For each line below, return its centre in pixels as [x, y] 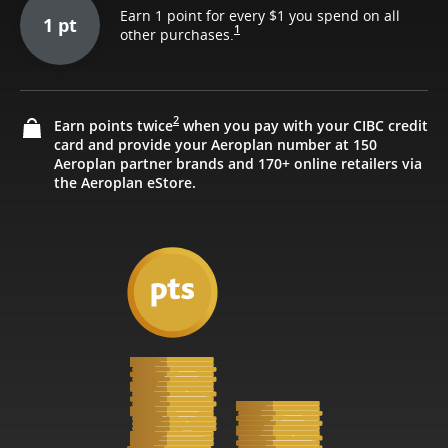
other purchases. [177, 34]
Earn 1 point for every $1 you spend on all [260, 15]
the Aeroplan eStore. [125, 182]
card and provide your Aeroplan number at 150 [215, 144]
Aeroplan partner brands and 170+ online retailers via [238, 163]
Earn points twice [113, 125]
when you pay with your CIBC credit [303, 125]
